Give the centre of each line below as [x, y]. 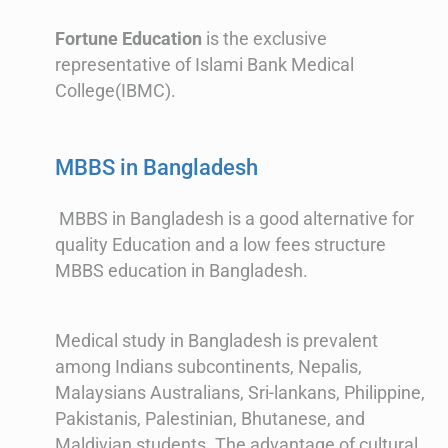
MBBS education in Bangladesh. [181, 271]
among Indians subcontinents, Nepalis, [208, 367]
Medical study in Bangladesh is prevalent [216, 341]
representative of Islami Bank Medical [204, 64]
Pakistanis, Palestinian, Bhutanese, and [210, 419]
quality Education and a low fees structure [220, 245]
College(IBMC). [115, 90]
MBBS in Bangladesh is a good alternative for [234, 219]
